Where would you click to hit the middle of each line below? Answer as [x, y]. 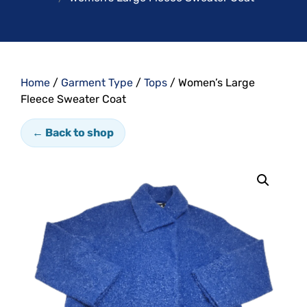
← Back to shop [73, 133]
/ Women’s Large [211, 83]
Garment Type [97, 83]
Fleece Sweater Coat [73, 99]
